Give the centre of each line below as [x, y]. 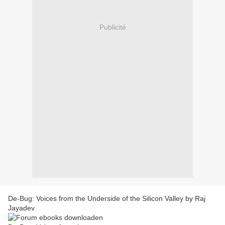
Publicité [113, 27]
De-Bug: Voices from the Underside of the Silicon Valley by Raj [107, 199]
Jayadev [21, 208]
